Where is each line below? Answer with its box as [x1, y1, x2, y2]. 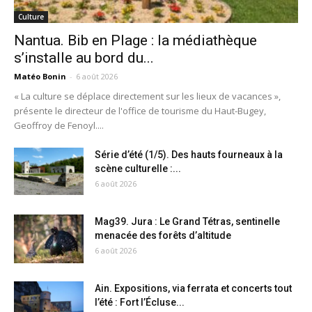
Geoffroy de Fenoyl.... [14, 118, 104, 132]
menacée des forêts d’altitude [95, 229, 231, 241]
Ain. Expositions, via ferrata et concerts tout [95, 282, 292, 294]
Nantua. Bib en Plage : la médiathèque [14, 31, 257, 49]
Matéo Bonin [14, 70, 66, 81]
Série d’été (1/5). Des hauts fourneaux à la [95, 148, 283, 160]
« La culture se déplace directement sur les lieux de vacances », [14, 89, 281, 102]
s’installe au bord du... [14, 49, 154, 66]
